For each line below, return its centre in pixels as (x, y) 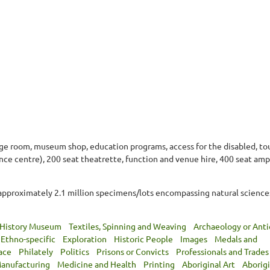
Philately (36, 251)
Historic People (143, 238)
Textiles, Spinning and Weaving (127, 226)
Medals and (236, 238)
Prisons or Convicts (133, 251)
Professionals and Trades (222, 251)
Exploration (85, 238)
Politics (75, 251)
